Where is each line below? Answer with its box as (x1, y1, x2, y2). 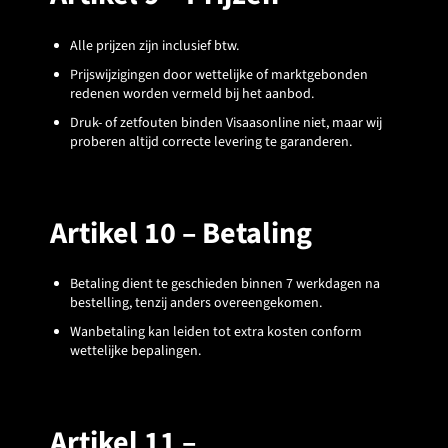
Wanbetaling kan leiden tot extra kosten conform (70, 322, 362, 343)
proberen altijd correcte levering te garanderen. (70, 131, 352, 152)
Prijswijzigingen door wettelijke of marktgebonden (70, 64, 368, 85)
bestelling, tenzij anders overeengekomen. (70, 293, 322, 314)
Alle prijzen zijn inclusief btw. (70, 35, 239, 56)
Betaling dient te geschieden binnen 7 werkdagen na (70, 274, 380, 295)
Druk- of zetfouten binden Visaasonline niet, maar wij (70, 112, 382, 133)
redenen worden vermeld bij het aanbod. (70, 83, 314, 104)
